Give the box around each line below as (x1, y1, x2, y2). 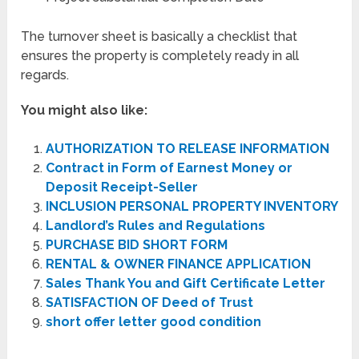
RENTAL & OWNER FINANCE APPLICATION (45, 256, 311, 272)
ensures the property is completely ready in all (21, 47, 300, 63)
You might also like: (21, 102, 148, 118)
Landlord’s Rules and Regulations (45, 217, 265, 233)
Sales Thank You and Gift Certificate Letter (45, 275, 325, 291)
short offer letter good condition (45, 313, 261, 329)
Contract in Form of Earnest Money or (45, 159, 292, 175)
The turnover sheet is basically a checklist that (21, 28, 298, 44)
